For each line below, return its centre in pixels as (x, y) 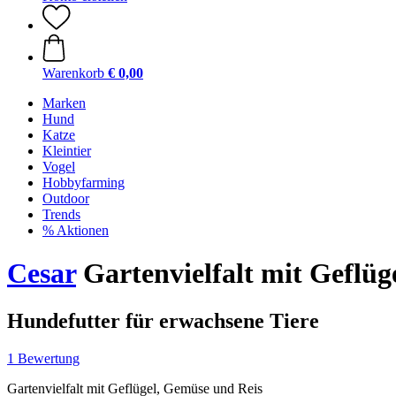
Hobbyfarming (84, 183)
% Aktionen (76, 230)
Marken (64, 103)
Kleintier (67, 151)
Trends (61, 214)
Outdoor (66, 198)
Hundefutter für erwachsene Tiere (163, 320)
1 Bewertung (43, 358)
